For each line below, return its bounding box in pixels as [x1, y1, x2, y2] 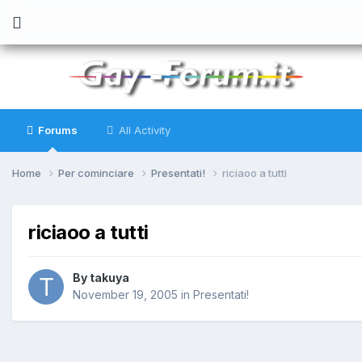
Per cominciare [58, 166, 137, 179]
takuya [90, 271, 129, 285]
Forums [36, 124, 78, 137]
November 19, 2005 [73, 288, 178, 302]
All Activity [116, 124, 170, 137]
